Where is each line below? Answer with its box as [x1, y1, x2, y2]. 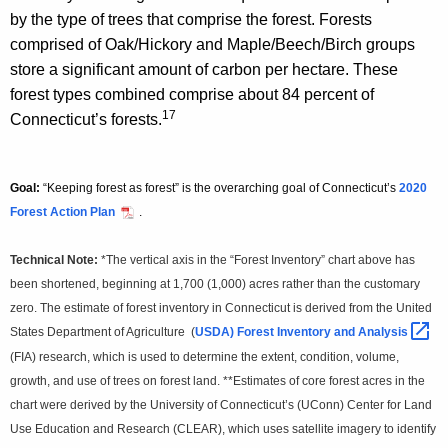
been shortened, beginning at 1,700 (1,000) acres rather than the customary [10, 276, 420, 291]
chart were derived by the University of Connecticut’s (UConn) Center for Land [10, 398, 432, 413]
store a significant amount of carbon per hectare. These [10, 60, 398, 78]
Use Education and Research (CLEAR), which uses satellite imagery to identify [10, 422, 436, 437]
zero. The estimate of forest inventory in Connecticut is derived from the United [10, 300, 432, 315]
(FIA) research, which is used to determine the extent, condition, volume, [10, 350, 399, 365]
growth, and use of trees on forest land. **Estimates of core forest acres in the [10, 374, 425, 389]
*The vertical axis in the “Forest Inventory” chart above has [101, 252, 415, 267]
